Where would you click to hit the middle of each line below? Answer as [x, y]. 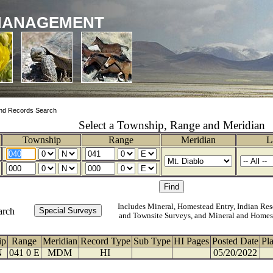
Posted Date [235, 241]
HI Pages [191, 241]
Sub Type [152, 241]
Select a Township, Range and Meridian [172, 125]
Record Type [105, 241]
